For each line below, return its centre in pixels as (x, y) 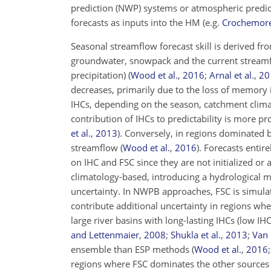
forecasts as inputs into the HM (137, 22)
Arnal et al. (232, 75)
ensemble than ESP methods (131, 249)
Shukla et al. (196, 235)
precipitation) (100, 75)
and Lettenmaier (105, 235)
